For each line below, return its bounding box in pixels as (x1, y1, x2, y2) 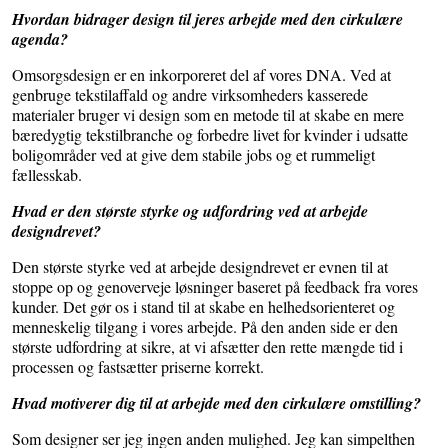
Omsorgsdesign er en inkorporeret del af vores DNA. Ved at (12, 64, 391, 86)
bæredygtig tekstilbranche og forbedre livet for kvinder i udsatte (12, 124, 408, 146)
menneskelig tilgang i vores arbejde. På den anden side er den (12, 316, 398, 338)
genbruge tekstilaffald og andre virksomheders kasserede (12, 84, 368, 106)
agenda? (12, 28, 68, 51)
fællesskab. (12, 164, 82, 186)
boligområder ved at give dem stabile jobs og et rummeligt (12, 144, 375, 166)
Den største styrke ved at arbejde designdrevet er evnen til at (12, 256, 388, 278)
